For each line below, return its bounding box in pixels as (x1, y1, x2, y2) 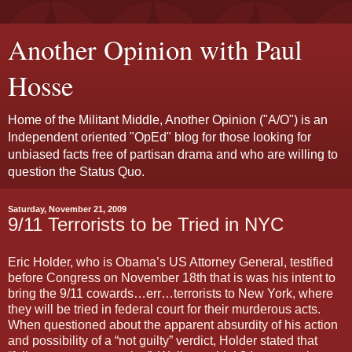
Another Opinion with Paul (8, 31, 302, 68)
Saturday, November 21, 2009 (8, 204, 126, 214)
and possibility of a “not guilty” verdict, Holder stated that (8, 333, 317, 347)
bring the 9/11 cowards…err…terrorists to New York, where (8, 286, 333, 300)
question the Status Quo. (8, 165, 145, 178)
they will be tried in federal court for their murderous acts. (8, 302, 321, 316)
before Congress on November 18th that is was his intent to (8, 270, 335, 284)
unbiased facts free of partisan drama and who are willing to (8, 148, 338, 161)
